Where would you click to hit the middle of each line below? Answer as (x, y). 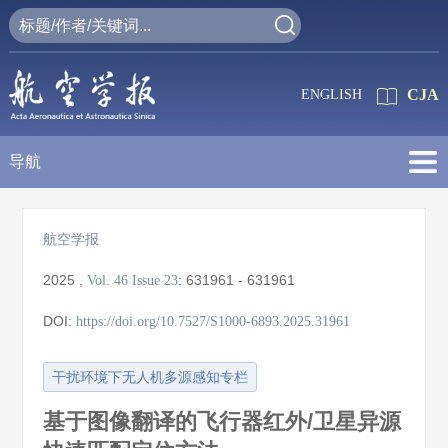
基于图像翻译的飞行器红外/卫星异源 (222, 421)
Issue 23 (155, 280)
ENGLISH (332, 94)
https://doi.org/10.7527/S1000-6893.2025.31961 (213, 321)
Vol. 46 (108, 280)
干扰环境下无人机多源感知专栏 (150, 377)
